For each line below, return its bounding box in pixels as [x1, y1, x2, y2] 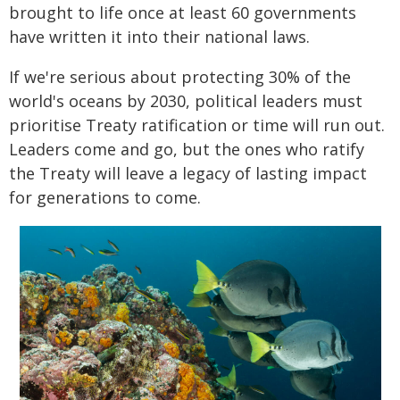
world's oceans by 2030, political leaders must [9, 90, 362, 112]
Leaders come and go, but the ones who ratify [9, 138, 364, 161]
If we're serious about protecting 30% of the [9, 66, 351, 88]
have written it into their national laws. [9, 26, 310, 48]
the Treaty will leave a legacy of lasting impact [9, 162, 367, 185]
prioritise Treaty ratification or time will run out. [9, 114, 385, 137]
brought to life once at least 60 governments [9, 2, 356, 24]
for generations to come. [9, 187, 201, 209]
